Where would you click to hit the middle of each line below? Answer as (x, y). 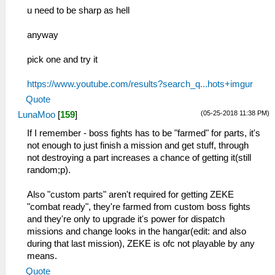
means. (42, 256)
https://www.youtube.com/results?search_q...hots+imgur (140, 84)
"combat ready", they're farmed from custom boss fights (139, 207)
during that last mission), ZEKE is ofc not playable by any (141, 243)
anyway (43, 35)
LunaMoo (37, 114)
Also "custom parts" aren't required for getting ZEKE (130, 194)
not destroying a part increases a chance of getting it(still (139, 157)
